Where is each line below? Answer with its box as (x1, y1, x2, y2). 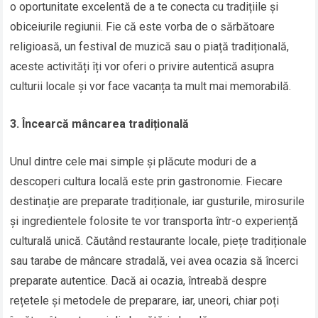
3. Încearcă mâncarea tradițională (10, 117, 190, 131)
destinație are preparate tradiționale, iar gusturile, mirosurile (10, 194, 305, 209)
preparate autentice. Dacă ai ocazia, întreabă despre (10, 274, 268, 288)
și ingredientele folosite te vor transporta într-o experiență (10, 214, 299, 229)
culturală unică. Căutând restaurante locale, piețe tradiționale (10, 234, 307, 248)
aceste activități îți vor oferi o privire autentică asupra (10, 60, 275, 74)
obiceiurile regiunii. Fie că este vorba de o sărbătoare (10, 20, 275, 34)
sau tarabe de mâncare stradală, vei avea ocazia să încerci (10, 254, 299, 268)
